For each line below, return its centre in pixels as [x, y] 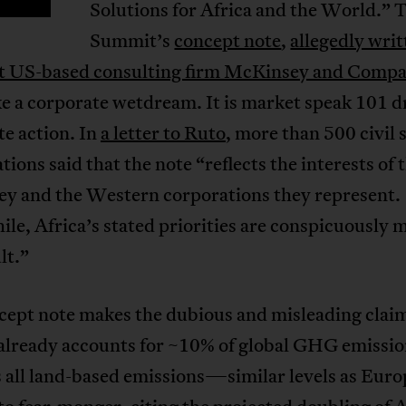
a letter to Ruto [163, 133]
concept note [228, 40]
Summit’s [132, 40]
